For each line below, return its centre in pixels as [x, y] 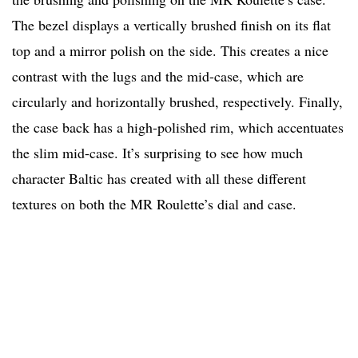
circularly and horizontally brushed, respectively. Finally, [177, 102]
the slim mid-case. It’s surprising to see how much [157, 153]
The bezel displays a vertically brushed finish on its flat [171, 25]
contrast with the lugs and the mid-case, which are [158, 76]
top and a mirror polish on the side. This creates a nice [170, 51]
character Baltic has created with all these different [159, 179]
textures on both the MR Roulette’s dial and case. [154, 204]
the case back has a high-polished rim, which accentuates [178, 127]
